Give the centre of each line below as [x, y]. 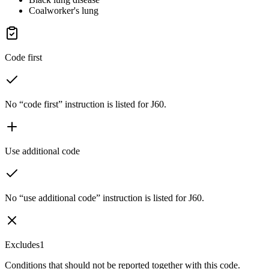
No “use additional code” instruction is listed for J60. [104, 198]
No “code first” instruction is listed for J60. [86, 104]
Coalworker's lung [64, 10]
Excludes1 [25, 244]
